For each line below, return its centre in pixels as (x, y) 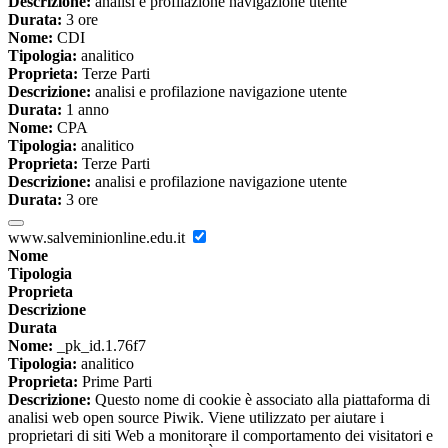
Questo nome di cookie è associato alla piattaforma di (260, 400)
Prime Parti (115, 382)
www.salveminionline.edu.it (98, 238)
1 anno (85, 110)
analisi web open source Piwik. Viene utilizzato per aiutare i (196, 418)
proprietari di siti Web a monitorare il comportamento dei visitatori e (220, 436)
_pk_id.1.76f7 (99, 346)
